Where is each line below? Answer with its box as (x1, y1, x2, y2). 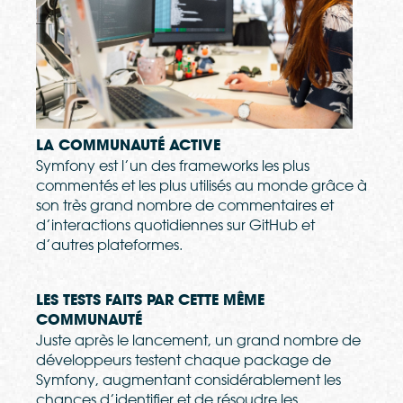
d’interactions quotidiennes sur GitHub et (36, 216, 315, 235)
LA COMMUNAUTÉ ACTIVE (36, 136, 220, 156)
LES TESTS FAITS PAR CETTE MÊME (36, 291, 264, 310)
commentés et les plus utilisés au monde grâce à (36, 176, 367, 195)
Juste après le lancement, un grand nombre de (36, 331, 361, 350)
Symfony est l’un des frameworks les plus (36, 157, 309, 175)
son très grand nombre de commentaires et (36, 196, 334, 215)
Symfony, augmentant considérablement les (36, 371, 341, 390)
